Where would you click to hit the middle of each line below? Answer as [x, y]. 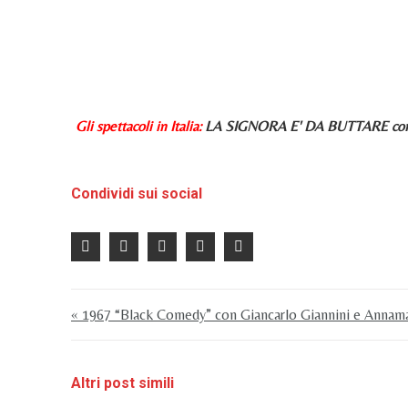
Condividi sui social [137, 194]
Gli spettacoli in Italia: [138, 126]
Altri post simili [122, 383]
